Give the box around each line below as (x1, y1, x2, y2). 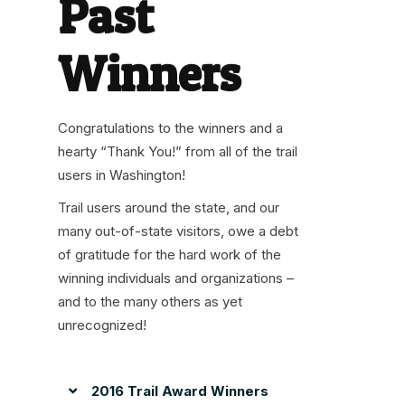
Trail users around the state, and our (58, 199, 279, 217)
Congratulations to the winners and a (58, 118, 283, 137)
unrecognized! (58, 316, 146, 334)
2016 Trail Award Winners (91, 382, 268, 400)
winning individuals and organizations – (58, 269, 294, 287)
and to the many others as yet (58, 293, 242, 311)
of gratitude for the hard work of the (58, 246, 281, 264)
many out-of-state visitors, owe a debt (58, 222, 298, 240)
